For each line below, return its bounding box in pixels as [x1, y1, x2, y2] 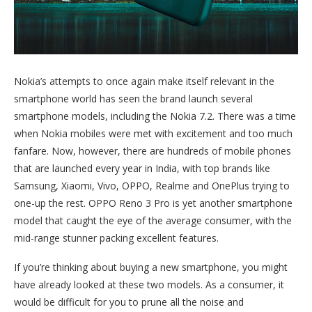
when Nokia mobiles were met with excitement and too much [14, 126, 292, 140]
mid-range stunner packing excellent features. [14, 231, 219, 244]
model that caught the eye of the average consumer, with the [14, 213, 292, 227]
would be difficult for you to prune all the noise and [14, 295, 244, 309]
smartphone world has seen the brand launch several [14, 91, 253, 105]
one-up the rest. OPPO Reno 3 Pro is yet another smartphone [14, 196, 292, 210]
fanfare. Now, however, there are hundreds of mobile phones [14, 143, 291, 157]
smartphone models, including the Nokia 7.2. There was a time [14, 109, 296, 123]
